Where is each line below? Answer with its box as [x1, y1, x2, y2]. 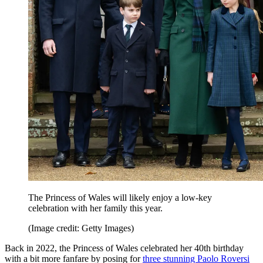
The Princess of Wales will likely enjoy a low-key [28, 192, 212, 203]
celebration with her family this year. [28, 203, 163, 213]
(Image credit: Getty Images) [28, 222, 134, 233]
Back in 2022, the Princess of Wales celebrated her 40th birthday [5, 242, 244, 253]
